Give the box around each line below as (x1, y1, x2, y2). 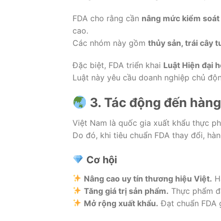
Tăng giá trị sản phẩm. (84, 185, 169, 196)
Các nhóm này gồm (73, 37, 148, 48)
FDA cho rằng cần (73, 13, 142, 23)
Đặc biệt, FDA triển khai (73, 60, 163, 71)
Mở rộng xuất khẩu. (84, 198, 159, 208)
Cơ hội (83, 153, 117, 166)
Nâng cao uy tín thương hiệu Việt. (84, 173, 213, 184)
